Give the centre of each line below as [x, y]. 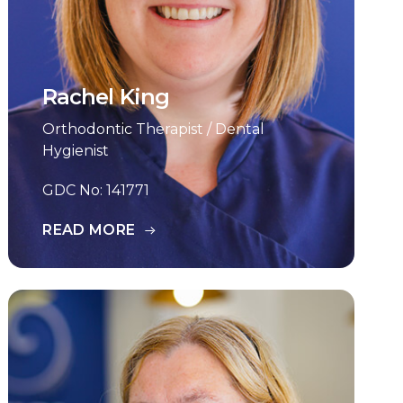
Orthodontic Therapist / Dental [154, 129]
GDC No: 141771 [96, 190]
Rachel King [106, 97]
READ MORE [89, 230]
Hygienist [76, 151]
